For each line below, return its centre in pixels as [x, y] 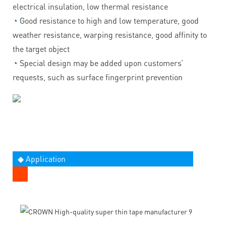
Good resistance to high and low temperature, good [109, 20]
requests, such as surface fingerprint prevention [98, 77]
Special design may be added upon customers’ [101, 63]
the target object [41, 48]
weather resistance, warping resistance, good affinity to [110, 34]
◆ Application [42, 158]
